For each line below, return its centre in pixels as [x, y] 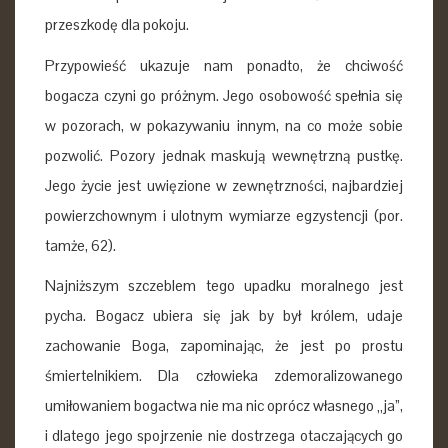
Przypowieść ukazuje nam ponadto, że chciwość [224, 65]
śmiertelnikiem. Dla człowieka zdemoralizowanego [224, 375]
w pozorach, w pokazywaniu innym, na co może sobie [224, 125]
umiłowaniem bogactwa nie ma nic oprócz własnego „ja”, [224, 405]
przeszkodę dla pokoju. [117, 24]
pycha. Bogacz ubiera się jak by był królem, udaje [224, 315]
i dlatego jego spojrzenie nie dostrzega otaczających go [224, 435]
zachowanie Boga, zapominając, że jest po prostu [224, 345]
